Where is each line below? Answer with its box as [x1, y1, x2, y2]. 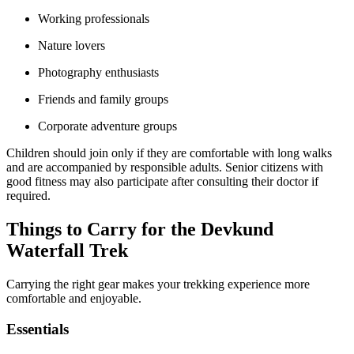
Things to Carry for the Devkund [6, 218, 273, 239]
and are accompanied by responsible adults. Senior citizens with [6, 160, 323, 175]
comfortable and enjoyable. [6, 291, 141, 305]
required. [6, 189, 51, 203]
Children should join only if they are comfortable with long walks [6, 146, 332, 160]
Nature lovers [38, 39, 105, 53]
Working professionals [38, 12, 149, 26]
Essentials [6, 320, 69, 337]
